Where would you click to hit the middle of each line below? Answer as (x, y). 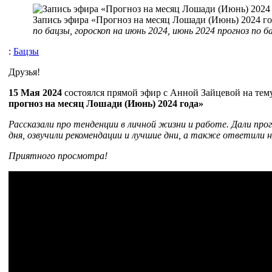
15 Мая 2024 (35, 92)
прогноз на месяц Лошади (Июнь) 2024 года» (106, 103)
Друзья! (24, 72)
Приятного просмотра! (58, 155)
